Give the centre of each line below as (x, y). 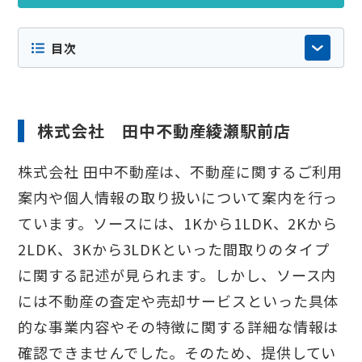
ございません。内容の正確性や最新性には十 (181, 35)
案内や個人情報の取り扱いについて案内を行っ (178, 198)
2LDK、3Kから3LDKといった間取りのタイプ (174, 249)
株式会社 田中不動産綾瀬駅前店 (164, 131)
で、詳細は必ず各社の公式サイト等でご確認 (180, 98)
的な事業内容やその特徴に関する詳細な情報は (179, 327)
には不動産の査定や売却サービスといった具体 (179, 301)
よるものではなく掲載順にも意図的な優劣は (181, 14)
